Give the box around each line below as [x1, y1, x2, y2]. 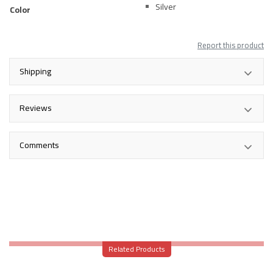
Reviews [19, 100, 52, 116]
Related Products [108, 241, 165, 256]
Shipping [19, 63, 51, 80]
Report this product [197, 37, 264, 52]
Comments [19, 136, 59, 153]
